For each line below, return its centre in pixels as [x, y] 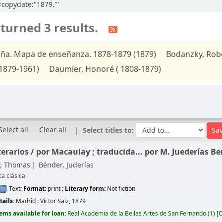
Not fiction [121, 189]
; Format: [34, 189]
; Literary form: [85, 189]
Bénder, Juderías [66, 166]
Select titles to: [110, 130]
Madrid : [28, 201]
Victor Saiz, [56, 201]
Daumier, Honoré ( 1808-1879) [105, 70]
